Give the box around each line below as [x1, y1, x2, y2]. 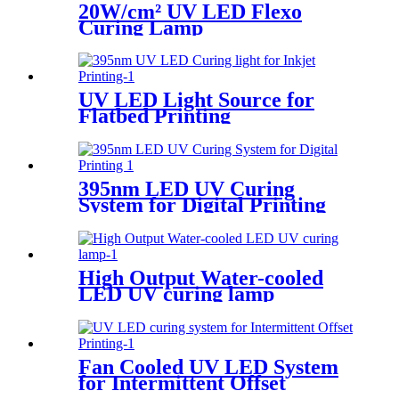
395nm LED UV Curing [78, 177, 295, 201]
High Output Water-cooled [78, 266, 323, 290]
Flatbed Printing [78, 104, 231, 128]
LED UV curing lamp [78, 282, 274, 306]
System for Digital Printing [78, 193, 326, 217]
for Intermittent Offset [78, 371, 286, 395]
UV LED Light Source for [78, 88, 314, 112]
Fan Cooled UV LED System [78, 355, 338, 379]
